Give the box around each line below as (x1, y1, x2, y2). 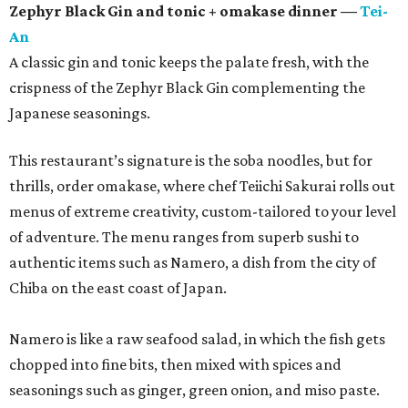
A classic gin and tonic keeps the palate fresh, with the (9, 53, 369, 72)
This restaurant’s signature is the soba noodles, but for (9, 151, 372, 170)
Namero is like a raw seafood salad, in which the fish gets (9, 330, 385, 349)
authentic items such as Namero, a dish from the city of (9, 253, 376, 272)
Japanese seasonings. (9, 104, 150, 123)
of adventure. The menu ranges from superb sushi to (9, 228, 359, 247)
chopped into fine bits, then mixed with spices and (9, 355, 342, 374)
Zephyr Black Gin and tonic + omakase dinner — (9, 2, 360, 21)
